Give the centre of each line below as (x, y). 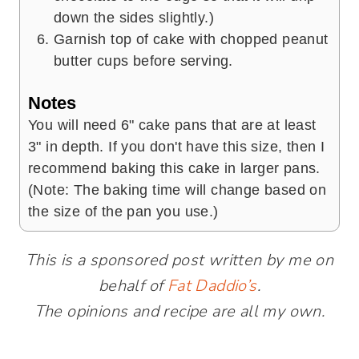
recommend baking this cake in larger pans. (174, 169)
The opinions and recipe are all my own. (179, 312)
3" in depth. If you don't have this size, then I (177, 147)
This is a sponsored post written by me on (179, 260)
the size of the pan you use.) (123, 212)
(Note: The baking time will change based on (177, 190)
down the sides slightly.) (134, 17)
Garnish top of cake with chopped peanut (191, 39)
